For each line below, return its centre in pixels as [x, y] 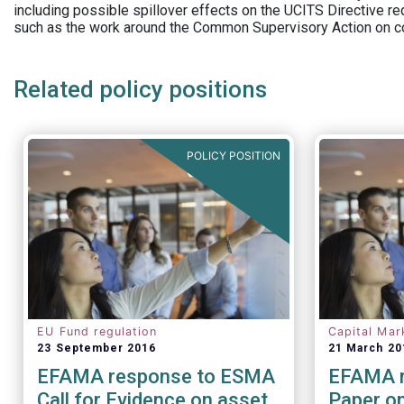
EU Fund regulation [97, 331]
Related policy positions [140, 89]
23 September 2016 [97, 348]
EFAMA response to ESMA [156, 376]
